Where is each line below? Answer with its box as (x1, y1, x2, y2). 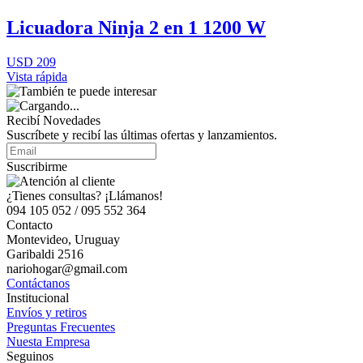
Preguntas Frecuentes (6, 320, 115, 334)
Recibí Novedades (6, 113, 100, 127)
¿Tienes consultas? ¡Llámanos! (6, 189, 163, 203)
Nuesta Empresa (6, 335, 90, 348)
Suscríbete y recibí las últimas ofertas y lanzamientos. (6, 128, 277, 142)
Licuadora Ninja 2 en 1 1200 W (6, 17, 266, 39)
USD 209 (6, 55, 56, 69)
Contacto (6, 218, 53, 232)
